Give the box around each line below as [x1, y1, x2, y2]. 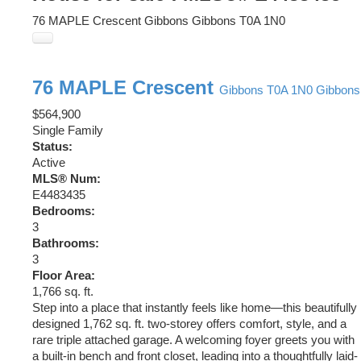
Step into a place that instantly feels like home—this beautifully [32, 301, 357, 315]
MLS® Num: [32, 172, 101, 186]
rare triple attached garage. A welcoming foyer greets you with [32, 334, 355, 347]
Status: [32, 140, 73, 154]
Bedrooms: [32, 205, 95, 218]
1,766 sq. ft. [32, 285, 93, 299]
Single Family [32, 124, 103, 138]
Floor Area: [32, 269, 95, 283]
